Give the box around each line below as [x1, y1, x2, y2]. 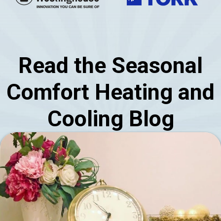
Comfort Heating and [6, 78, 215, 105]
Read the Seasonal [18, 52, 203, 78]
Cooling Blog [47, 105, 174, 132]
